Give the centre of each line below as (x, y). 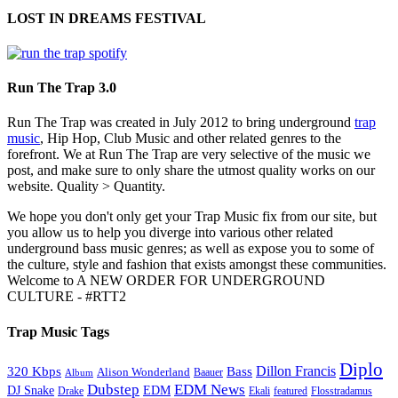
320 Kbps (34, 371)
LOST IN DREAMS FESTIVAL (107, 18)
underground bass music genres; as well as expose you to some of (191, 249)
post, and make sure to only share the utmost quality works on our (191, 171)
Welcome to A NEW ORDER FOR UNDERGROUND (166, 281)
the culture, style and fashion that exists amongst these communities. (197, 265)
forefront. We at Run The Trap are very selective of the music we (189, 155)
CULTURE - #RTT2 (67, 297)
